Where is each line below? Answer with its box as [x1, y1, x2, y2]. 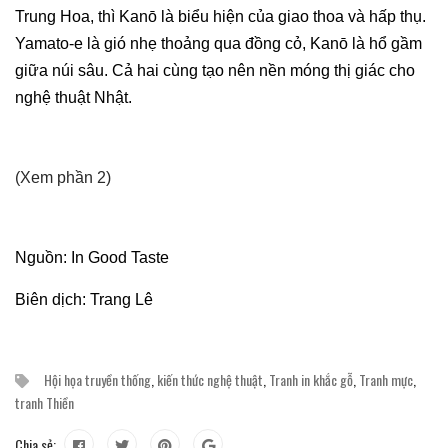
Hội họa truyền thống [44, 368, 151, 390]
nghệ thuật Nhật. [15, 88, 132, 106]
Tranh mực [359, 368, 413, 390]
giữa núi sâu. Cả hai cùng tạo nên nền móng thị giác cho [15, 61, 415, 79]
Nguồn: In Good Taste [15, 248, 169, 266]
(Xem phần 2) [15, 168, 111, 186]
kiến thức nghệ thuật [157, 368, 263, 390]
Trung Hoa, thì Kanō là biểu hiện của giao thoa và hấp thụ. [15, 7, 426, 25]
